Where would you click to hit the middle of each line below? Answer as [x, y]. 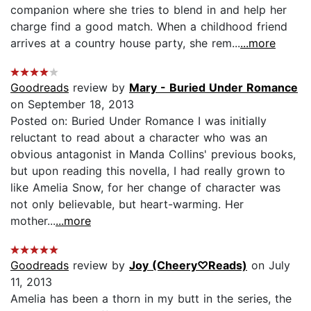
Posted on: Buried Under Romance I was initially [138, 120]
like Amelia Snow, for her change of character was [145, 187]
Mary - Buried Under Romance [213, 87]
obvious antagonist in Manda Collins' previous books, [153, 154]
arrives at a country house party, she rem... [125, 43]
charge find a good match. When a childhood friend [149, 26]
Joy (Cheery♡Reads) [188, 265]
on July [269, 265]
